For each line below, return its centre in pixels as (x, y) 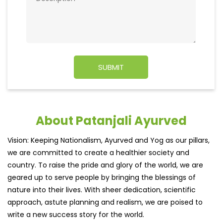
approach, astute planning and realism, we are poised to (105, 202)
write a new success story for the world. (76, 214)
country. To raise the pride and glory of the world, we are (105, 165)
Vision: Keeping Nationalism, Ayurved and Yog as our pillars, (109, 140)
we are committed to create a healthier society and (98, 152)
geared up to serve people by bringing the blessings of (102, 177)
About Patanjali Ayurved (111, 120)
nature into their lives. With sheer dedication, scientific (102, 190)
